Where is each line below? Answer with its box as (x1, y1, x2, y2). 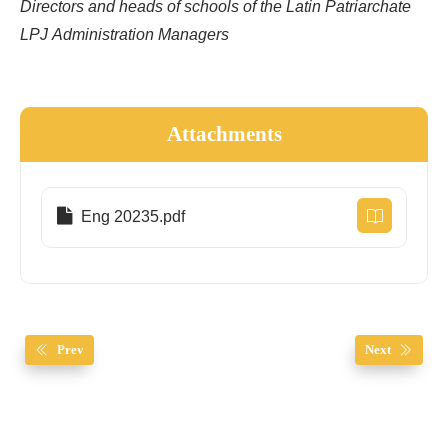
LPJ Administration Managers (20, 17, 229, 52)
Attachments (166, 121, 282, 146)
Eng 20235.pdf (77, 200, 185, 235)
